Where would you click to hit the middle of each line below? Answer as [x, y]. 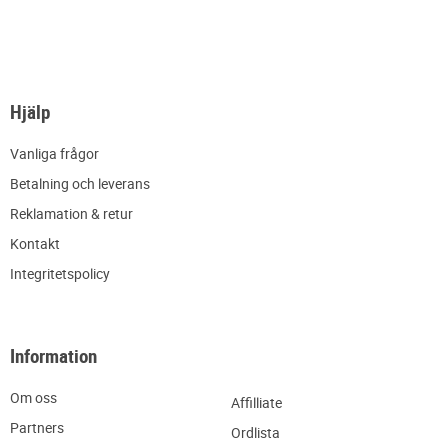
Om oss [33, 398]
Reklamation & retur [71, 214]
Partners [37, 428]
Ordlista [255, 433]
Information [53, 355]
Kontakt [35, 244]
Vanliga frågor [54, 154]
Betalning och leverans [80, 184]
